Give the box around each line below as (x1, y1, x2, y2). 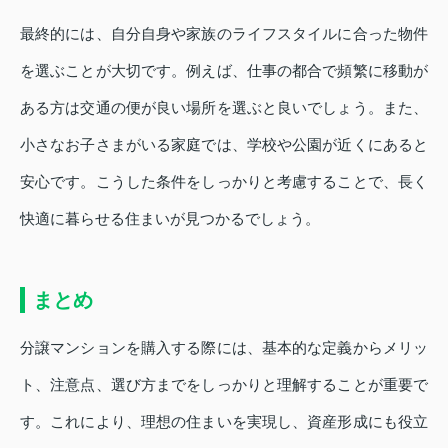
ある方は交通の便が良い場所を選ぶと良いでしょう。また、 (20, 99, 428, 116)
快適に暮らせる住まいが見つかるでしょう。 (20, 210, 320, 227)
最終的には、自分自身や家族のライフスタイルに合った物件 (20, 25, 428, 42)
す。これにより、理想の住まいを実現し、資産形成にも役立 (20, 413, 428, 430)
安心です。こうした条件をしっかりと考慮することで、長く (20, 173, 428, 190)
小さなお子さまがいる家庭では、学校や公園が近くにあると (20, 136, 428, 153)
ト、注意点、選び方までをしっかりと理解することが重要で (20, 376, 428, 393)
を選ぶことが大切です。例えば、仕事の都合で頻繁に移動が (20, 62, 428, 79)
